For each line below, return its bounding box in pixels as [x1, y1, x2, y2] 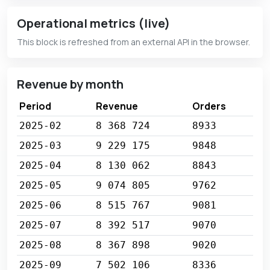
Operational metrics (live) [17, 15, 170, 32]
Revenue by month [17, 76, 124, 93]
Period [19, 99, 51, 113]
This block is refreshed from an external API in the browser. [17, 36, 250, 48]
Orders [192, 99, 226, 113]
